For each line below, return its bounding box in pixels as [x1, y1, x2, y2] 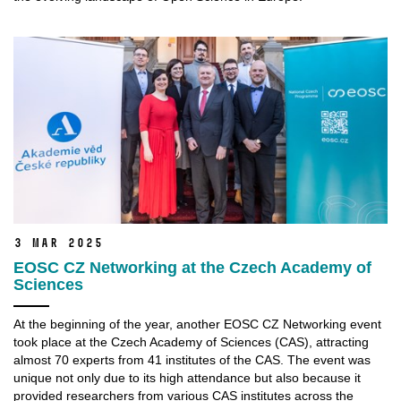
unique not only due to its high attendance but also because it [13, 370, 361, 385]
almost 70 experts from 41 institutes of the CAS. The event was [13, 352, 371, 367]
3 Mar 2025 [13, 235, 103, 251]
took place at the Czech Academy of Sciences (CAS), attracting [13, 334, 369, 349]
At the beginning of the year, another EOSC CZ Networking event [13, 316, 381, 331]
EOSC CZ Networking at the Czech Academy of [13, 258, 371, 277]
